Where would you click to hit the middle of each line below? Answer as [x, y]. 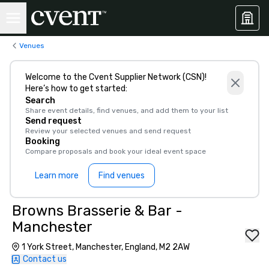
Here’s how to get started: [76, 89]
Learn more [57, 175]
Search [40, 101]
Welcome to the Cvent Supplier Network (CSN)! [116, 77]
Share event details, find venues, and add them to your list [127, 110]
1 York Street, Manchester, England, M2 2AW [106, 247]
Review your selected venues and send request [108, 131]
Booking [43, 141]
